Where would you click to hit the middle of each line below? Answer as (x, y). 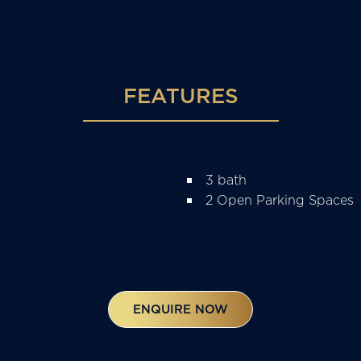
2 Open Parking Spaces (280, 200)
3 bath (226, 180)
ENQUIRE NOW (180, 309)
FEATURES (180, 95)
